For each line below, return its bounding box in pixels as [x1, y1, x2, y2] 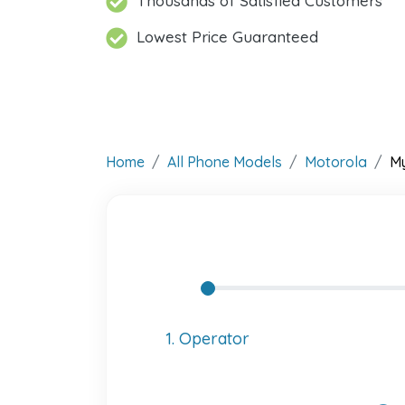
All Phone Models [167, 153, 282, 171]
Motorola [305, 153, 367, 171]
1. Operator [165, 328, 250, 349]
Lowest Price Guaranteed [137, 27, 318, 46]
